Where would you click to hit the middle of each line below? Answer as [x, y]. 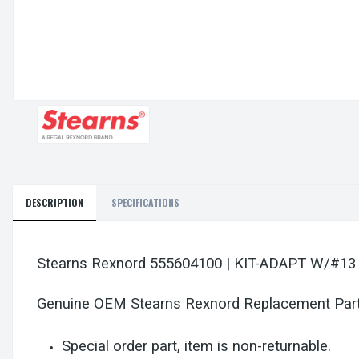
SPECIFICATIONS [145, 203]
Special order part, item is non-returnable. [199, 347]
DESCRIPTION [54, 203]
